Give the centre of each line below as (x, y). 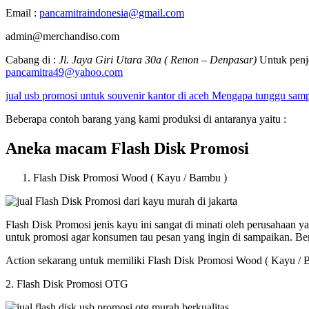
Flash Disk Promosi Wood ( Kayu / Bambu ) (130, 177)
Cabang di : (32, 60)
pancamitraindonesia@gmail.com (112, 13)
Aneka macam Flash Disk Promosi (127, 148)
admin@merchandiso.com (62, 37)
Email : (22, 13)
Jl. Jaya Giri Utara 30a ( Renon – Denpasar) (159, 60)
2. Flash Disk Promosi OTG (67, 283)
